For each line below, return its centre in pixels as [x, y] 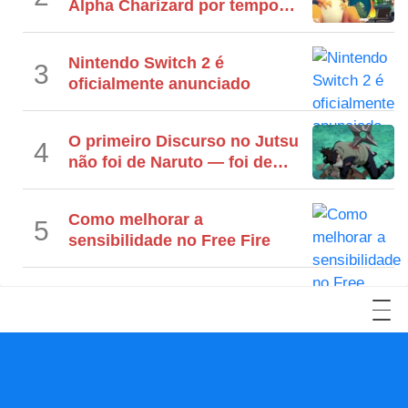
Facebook [209, 389]
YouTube [186, 389]
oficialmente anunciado [159, 84]
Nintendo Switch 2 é [146, 63]
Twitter [235, 389]
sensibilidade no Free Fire [169, 241]
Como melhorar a [136, 220]
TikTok [289, 389]
